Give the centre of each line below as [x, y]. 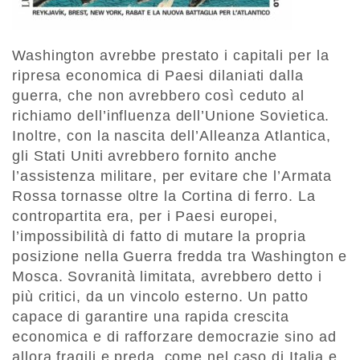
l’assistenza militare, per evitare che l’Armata [172, 176]
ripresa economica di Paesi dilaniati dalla [158, 76]
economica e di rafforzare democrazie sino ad [174, 337]
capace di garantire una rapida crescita [151, 317]
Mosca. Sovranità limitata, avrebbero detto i [167, 277]
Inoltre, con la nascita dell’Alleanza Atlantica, [172, 136]
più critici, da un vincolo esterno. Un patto [160, 297]
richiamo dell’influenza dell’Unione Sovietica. [171, 116]
